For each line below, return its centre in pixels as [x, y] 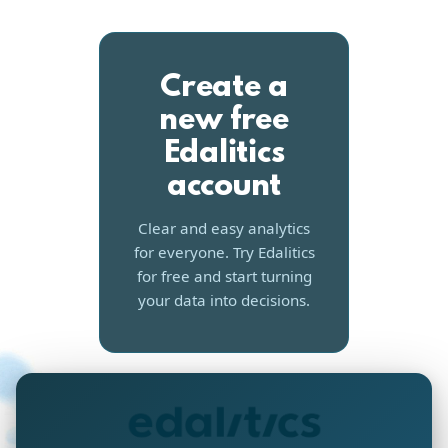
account [224, 187]
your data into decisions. [224, 300]
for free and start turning [224, 276]
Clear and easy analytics [224, 228]
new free [224, 121]
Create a [224, 88]
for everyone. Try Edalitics [224, 252]
